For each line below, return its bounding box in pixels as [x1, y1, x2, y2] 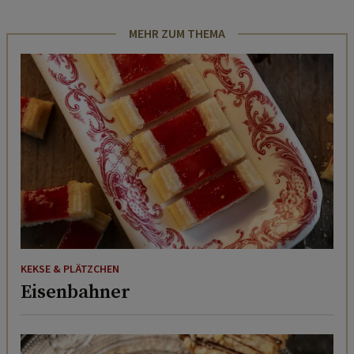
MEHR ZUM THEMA [129, 24, 225, 43]
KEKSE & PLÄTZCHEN [21, 262, 119, 278]
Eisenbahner [21, 278, 130, 305]
